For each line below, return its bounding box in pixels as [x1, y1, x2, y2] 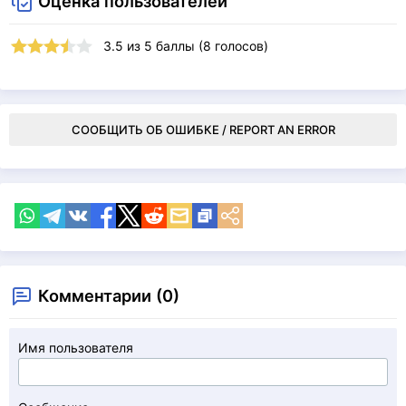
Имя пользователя [18, 340, 133, 355]
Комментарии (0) [38, 285, 179, 305]
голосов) [211, 38, 268, 53]
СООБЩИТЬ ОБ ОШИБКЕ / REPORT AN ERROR [71, 122, 335, 137]
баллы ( [152, 38, 203, 53]
